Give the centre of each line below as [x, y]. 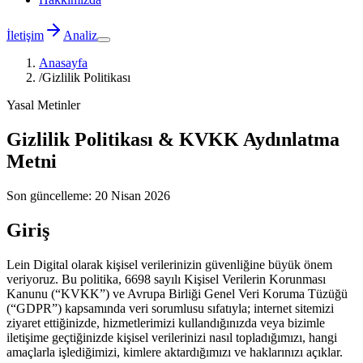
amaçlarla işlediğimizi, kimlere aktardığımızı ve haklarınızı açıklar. [175, 352]
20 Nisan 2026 [132, 195]
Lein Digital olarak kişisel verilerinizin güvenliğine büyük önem [169, 264]
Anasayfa [63, 63]
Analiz [80, 35]
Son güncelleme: [51, 195]
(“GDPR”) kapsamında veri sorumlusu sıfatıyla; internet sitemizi [170, 308]
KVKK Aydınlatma [259, 139]
